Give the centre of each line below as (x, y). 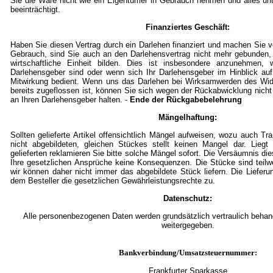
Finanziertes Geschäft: (188, 27)
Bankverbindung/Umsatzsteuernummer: (188, 253)
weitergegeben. (188, 225)
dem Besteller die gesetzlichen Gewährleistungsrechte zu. (113, 181)
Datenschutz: (188, 198)
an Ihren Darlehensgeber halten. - (70, 100)
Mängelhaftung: (188, 117)
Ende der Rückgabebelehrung (186, 100)
